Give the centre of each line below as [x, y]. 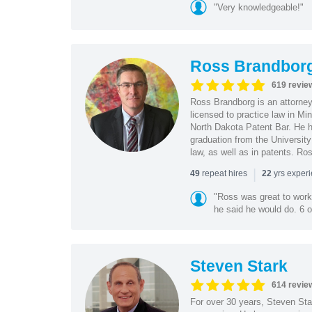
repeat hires [224, 173]
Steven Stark [239, 266]
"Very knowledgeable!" [258, 7]
